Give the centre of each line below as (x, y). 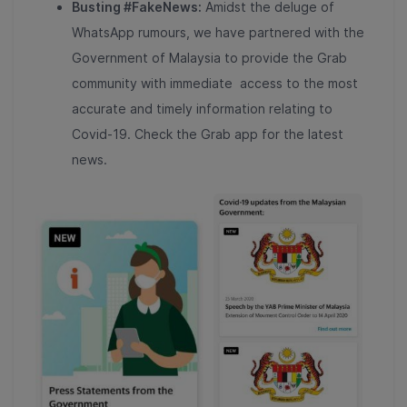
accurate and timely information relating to (202, 109)
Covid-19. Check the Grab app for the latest (208, 134)
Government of (120, 58)
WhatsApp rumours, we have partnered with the (218, 33)
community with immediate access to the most (215, 84)
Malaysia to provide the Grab (258, 58)
